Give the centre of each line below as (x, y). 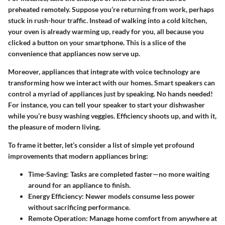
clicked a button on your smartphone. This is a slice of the (97, 43)
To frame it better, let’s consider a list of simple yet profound (101, 145)
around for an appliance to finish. (79, 185)
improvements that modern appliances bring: (78, 156)
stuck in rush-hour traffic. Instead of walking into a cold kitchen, (107, 21)
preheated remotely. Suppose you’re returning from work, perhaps (111, 10)
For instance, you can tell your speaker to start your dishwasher (106, 105)
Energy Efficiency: (56, 196)
